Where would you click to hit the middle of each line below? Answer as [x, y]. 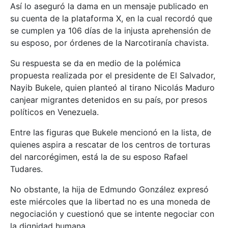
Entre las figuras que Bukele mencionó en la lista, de [111, 132]
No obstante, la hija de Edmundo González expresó [109, 189]
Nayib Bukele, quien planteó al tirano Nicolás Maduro [112, 87]
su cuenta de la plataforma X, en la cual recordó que [111, 18]
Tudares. [26, 169]
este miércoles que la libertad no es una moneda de [110, 201]
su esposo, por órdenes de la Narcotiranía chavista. [109, 42]
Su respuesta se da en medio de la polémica [95, 63]
